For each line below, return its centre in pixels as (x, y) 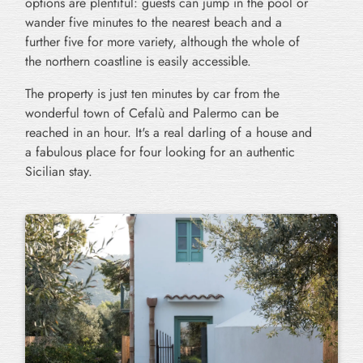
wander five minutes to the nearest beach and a (154, 23)
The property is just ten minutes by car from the (152, 94)
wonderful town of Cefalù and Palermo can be (152, 113)
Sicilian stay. (61, 172)
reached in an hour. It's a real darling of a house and (169, 133)
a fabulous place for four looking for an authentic (160, 152)
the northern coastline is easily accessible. (140, 62)
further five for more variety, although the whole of (162, 42)
